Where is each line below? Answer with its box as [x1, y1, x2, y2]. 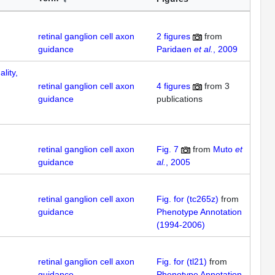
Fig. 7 [157, 144, 179, 154]
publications [157, 94, 203, 104]
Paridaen [157, 44, 194, 54]
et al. [194, 44, 213, 54]
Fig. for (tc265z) [157, 194, 219, 204]
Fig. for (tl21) [157, 257, 207, 266]
